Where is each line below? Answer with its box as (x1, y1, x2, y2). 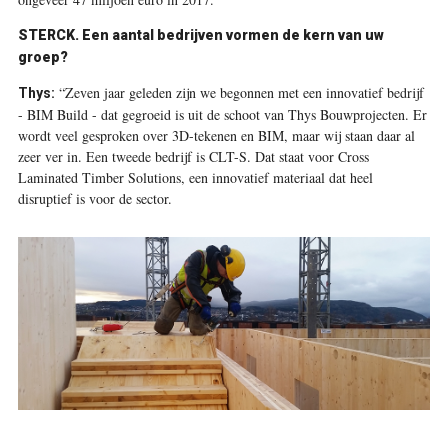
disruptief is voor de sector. (17, 189, 172, 208)
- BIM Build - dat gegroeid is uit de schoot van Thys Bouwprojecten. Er (17, 105, 427, 124)
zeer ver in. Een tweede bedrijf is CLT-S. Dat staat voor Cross (17, 147, 369, 166)
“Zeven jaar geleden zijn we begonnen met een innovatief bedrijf (54, 83, 424, 102)
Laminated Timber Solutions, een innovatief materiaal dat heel (17, 168, 373, 187)
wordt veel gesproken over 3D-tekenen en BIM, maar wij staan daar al (17, 126, 415, 145)
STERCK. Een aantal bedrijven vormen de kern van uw (17, 27, 384, 43)
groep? (17, 49, 68, 65)
